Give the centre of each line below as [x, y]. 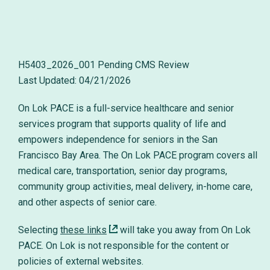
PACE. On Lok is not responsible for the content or [124, 246]
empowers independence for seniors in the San [118, 140]
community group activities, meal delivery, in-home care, [135, 187]
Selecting [39, 230]
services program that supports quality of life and [122, 124]
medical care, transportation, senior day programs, [123, 171]
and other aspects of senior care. [89, 202]
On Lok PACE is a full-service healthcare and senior [126, 108]
